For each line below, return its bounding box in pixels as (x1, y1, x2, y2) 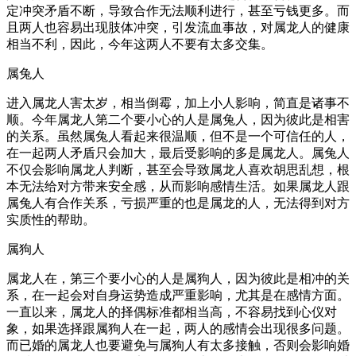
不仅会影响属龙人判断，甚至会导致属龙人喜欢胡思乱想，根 (6, 163, 350, 177)
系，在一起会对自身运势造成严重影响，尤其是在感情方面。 (6, 288, 350, 303)
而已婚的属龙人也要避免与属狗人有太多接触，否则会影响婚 (6, 339, 350, 353)
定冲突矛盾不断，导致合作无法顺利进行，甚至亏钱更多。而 (6, 4, 350, 18)
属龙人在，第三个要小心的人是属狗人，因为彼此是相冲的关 (6, 272, 350, 286)
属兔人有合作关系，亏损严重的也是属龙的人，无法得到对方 (6, 196, 350, 211)
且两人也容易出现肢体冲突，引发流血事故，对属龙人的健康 (6, 21, 350, 35)
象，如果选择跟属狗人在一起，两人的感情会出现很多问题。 (6, 322, 350, 336)
